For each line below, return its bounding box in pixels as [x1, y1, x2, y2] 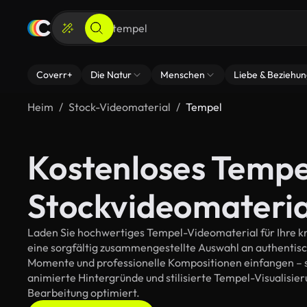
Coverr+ [36, 69, 73, 81]
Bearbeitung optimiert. [27, 286, 140, 299]
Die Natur [90, 69, 132, 81]
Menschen [160, 69, 205, 81]
